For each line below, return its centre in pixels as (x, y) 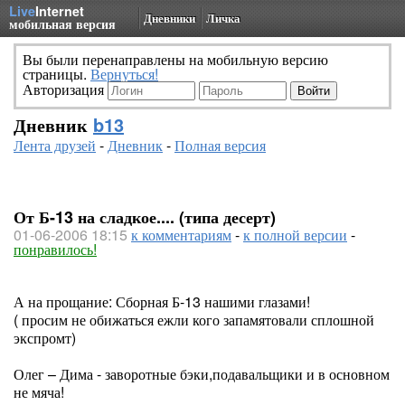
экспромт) (45, 338)
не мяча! (39, 392)
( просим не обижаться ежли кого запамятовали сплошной (194, 320)
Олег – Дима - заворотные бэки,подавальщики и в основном (202, 374)
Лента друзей (55, 145)
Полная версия (220, 145)
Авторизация (65, 89)
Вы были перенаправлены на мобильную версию (175, 59)
